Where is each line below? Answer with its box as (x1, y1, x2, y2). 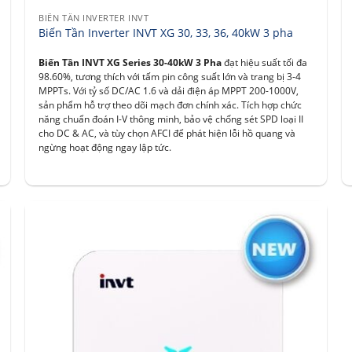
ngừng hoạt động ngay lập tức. (38, 141, 172, 153)
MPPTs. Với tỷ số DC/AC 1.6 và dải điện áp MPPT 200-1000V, (38, 84, 299, 97)
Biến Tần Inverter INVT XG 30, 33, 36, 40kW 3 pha (38, 24, 294, 40)
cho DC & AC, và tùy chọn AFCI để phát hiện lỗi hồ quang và (38, 126, 296, 139)
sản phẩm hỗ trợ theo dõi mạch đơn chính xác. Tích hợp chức (38, 98, 302, 111)
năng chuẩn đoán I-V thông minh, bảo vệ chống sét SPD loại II (38, 112, 304, 125)
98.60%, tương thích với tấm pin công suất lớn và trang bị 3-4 (38, 70, 302, 82)
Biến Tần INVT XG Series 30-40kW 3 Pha (38, 56, 222, 68)
